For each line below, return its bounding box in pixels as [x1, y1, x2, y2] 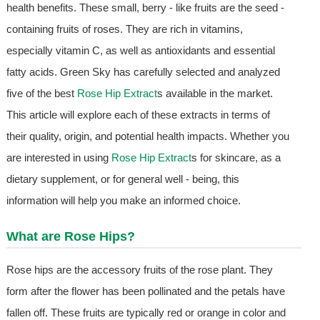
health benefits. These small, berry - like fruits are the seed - [6, 1, 284, 14]
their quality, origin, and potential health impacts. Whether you [6, 130, 289, 143]
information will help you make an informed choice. [6, 194, 241, 207]
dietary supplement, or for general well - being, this [6, 173, 239, 186]
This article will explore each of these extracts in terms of [6, 109, 270, 121]
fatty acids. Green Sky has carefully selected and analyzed [6, 66, 280, 79]
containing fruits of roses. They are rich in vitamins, [6, 23, 243, 36]
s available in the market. [156, 87, 273, 100]
